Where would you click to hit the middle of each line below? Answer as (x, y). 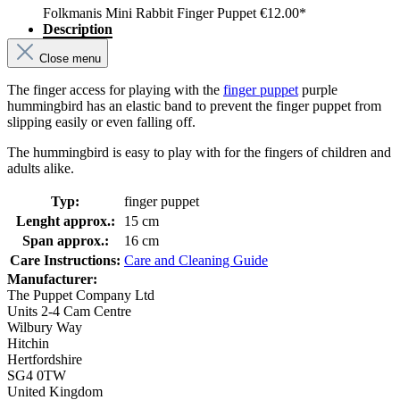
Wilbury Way (45, 328)
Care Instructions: (65, 261)
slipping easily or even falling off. (101, 122)
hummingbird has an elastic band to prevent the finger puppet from (194, 106)
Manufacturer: (52, 279)
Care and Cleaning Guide (196, 261)
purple (318, 90)
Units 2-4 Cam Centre (69, 312)
